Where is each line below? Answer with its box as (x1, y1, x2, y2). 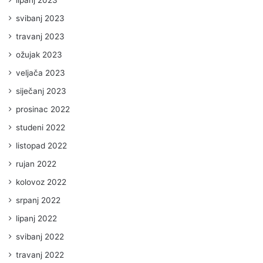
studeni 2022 (16, 122, 65, 132)
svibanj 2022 (16, 231, 64, 241)
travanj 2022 (16, 249, 64, 259)
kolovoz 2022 (16, 177, 66, 187)
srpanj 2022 (16, 195, 60, 205)
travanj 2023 (16, 31, 65, 41)
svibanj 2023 (16, 13, 65, 23)
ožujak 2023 (16, 49, 62, 59)
